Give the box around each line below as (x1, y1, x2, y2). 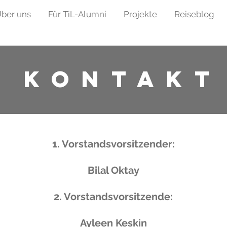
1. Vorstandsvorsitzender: (52, 138, 175, 150)
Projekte (124, 9, 157, 19)
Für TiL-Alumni (48, 9, 106, 19)
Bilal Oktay (87, 164, 139, 176)
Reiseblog (174, 9, 214, 19)
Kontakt (23, 64, 222, 93)
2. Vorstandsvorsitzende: (54, 191, 173, 203)
